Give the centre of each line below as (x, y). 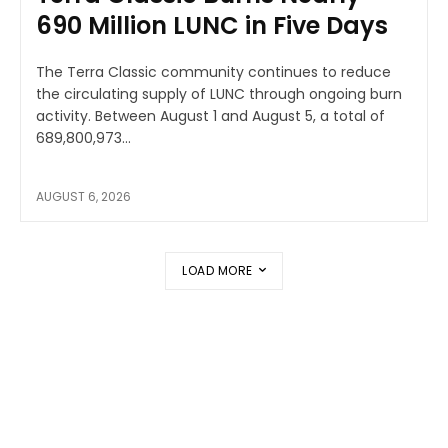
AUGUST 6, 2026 (83, 196)
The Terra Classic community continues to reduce (213, 71)
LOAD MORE (217, 270)
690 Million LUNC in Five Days (212, 25)
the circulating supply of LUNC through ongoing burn (219, 93)
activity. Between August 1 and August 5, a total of (65, 115)
